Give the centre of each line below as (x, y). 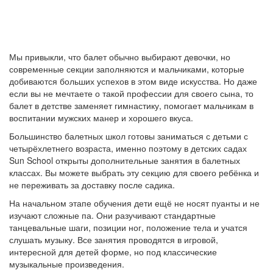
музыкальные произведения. (68, 264)
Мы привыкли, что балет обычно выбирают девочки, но (120, 57)
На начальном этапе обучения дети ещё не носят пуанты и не (134, 203)
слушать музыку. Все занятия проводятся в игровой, (114, 239)
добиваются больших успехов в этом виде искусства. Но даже (133, 81)
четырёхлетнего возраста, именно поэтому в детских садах (128, 148)
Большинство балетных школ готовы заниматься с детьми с (129, 136)
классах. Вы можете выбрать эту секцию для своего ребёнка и (134, 172)
